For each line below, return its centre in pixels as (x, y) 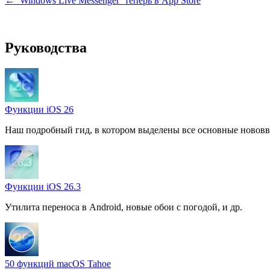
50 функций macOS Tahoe (58, 263)
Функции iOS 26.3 (43, 186)
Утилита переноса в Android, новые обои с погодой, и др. (124, 207)
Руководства (46, 47)
